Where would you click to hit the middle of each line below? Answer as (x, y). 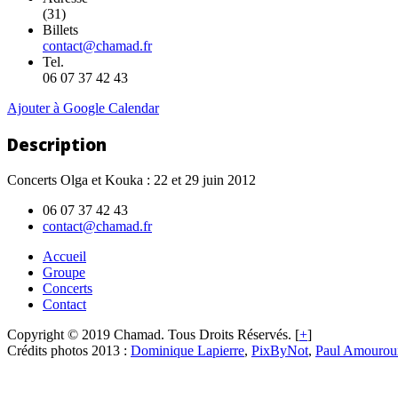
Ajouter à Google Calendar (83, 108)
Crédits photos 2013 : (69, 350)
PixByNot (280, 350)
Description (57, 144)
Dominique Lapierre (187, 350)
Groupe (64, 272)
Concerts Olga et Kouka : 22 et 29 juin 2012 (131, 179)
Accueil (64, 256)
